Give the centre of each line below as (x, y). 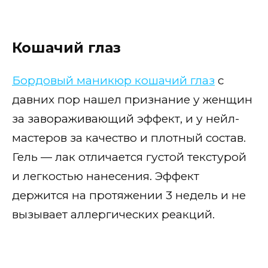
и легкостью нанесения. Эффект (106, 176)
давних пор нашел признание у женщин (132, 99)
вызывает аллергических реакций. (113, 214)
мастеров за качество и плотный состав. (129, 138)
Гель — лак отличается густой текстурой (129, 157)
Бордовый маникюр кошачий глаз (113, 80)
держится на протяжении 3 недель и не (129, 195)
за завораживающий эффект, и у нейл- (126, 118)
